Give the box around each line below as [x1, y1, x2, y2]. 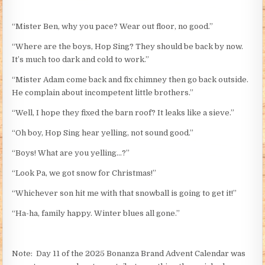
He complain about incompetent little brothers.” [12, 88, 194, 98]
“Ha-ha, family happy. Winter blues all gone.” [12, 209, 180, 218]
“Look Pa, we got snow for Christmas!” [12, 169, 157, 178]
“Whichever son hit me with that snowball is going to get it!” [12, 189, 237, 198]
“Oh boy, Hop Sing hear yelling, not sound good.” [12, 128, 194, 138]
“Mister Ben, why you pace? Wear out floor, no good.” [12, 22, 214, 31]
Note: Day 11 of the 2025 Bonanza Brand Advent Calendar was [12, 249, 246, 258]
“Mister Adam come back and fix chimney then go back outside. [12, 75, 249, 85]
